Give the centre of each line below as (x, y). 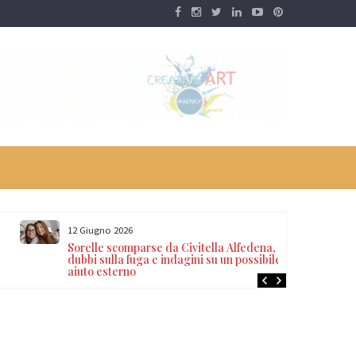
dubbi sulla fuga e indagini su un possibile (174, 259)
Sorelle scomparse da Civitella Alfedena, (171, 248)
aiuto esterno (101, 271)
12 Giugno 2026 (100, 230)
